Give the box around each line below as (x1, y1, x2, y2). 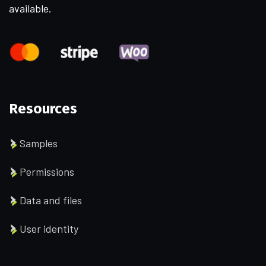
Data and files (20, 194, 82, 207)
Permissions (20, 165, 74, 179)
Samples (20, 137, 58, 150)
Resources (9, 100, 77, 118)
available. (9, 1, 52, 15)
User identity (20, 222, 78, 236)
